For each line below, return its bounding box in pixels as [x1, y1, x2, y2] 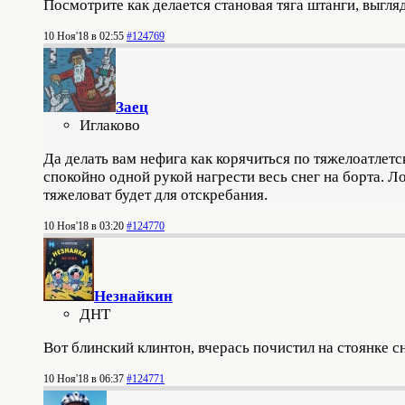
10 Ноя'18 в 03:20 [43, 220, 124, 232]
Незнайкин [94, 287, 173, 305]
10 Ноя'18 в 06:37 [43, 372, 124, 385]
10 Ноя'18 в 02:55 [43, 30, 124, 42]
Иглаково [80, 117, 140, 134]
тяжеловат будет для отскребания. [43, 186, 271, 203]
